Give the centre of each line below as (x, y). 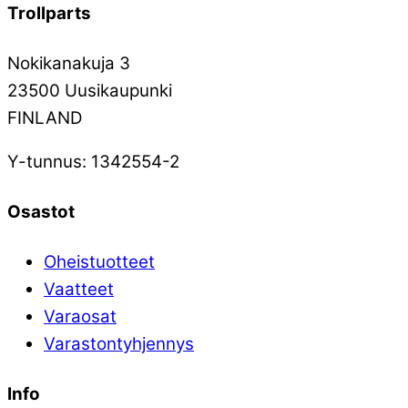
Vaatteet (79, 290)
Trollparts (49, 13)
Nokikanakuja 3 (69, 63)
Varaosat (80, 317)
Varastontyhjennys (119, 344)
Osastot (41, 212)
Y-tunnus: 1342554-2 (93, 162)
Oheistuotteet (99, 262)
